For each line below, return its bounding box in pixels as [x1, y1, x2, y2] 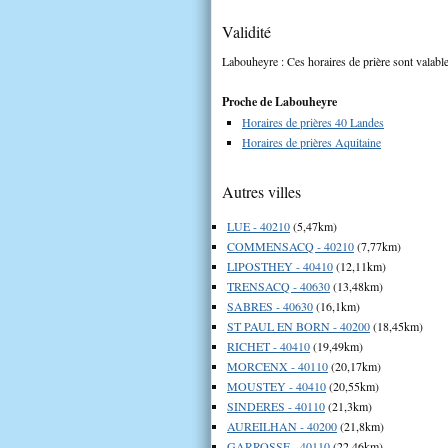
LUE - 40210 [227, 217, 290, 234]
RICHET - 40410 [227, 337, 310, 354]
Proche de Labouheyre [222, 92, 337, 110]
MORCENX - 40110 [227, 357, 328, 374]
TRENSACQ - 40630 [227, 277, 330, 294]
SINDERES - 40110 [227, 397, 325, 414]
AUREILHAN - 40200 [227, 417, 337, 434]
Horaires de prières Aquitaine [242, 133, 381, 150]
